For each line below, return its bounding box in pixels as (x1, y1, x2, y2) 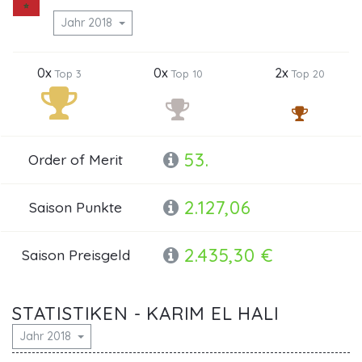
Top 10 (170, 66, 203, 80)
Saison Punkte (29, 198, 123, 217)
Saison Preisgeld (21, 246, 130, 264)
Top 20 (292, 66, 326, 80)
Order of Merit (28, 150, 124, 169)
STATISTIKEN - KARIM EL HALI (12, 301, 280, 325)
